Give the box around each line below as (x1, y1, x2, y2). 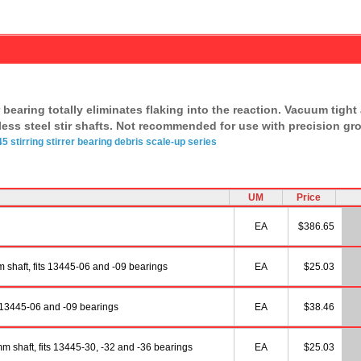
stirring (10, 135, 44, 147)
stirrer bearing (45, 135, 112, 147)
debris (114, 135, 143, 147)
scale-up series (145, 135, 217, 147)
